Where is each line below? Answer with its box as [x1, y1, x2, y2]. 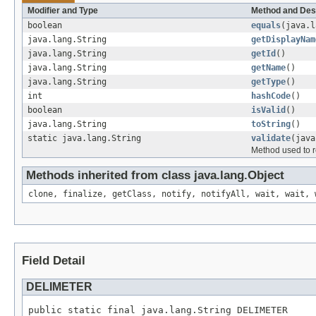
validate [251, 133, 291, 143]
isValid [251, 104, 286, 115]
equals [251, 20, 281, 30]
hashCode [251, 90, 291, 101]
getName [251, 62, 286, 73]
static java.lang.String [28, 133, 141, 143]
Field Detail [22, 253, 85, 267]
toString [251, 119, 291, 129]
